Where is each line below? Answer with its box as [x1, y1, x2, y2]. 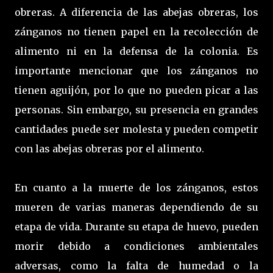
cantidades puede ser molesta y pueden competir [15, 122, 258, 135]
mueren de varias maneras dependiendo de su [15, 200, 258, 213]
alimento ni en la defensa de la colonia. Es [15, 44, 258, 57]
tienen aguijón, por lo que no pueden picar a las [15, 83, 258, 96]
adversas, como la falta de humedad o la [15, 259, 258, 272]
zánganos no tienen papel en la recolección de [15, 25, 258, 38]
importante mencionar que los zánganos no [15, 64, 258, 77]
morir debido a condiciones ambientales [15, 239, 258, 252]
